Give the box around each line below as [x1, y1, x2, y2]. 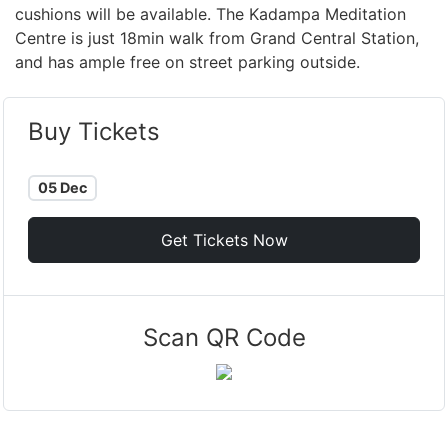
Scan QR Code [142, 322, 306, 352]
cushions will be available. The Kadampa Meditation [15, 3, 406, 24]
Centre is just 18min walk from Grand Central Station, [15, 27, 419, 48]
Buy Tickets [28, 117, 160, 147]
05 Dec [38, 178, 87, 196]
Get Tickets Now [160, 229, 288, 250]
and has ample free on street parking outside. [15, 51, 360, 72]
